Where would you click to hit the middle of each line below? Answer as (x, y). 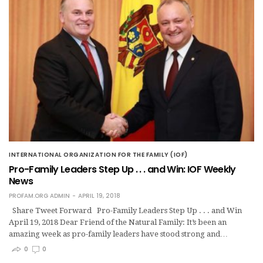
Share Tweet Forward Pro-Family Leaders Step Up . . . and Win (125, 210)
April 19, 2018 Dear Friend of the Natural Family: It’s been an (118, 222)
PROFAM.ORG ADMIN (39, 195)
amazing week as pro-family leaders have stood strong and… (118, 234)
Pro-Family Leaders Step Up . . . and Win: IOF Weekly (122, 169)
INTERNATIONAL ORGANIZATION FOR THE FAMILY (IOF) (98, 154)
